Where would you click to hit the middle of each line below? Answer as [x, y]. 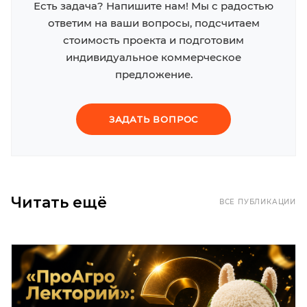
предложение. [153, 74]
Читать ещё [59, 202]
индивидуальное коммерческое [153, 57]
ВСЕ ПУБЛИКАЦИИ [257, 201]
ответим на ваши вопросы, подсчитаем [153, 23]
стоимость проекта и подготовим [153, 40]
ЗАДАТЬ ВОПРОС [153, 119]
